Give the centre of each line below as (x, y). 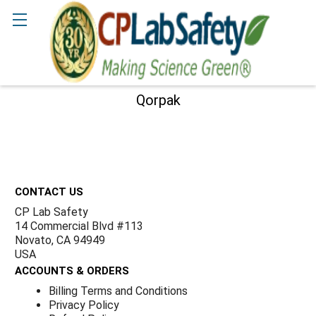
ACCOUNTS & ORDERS (72, 271)
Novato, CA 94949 (60, 240)
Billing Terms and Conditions (118, 291)
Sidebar (41, 130)
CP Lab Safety (51, 212)
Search (28, 53)
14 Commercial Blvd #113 (79, 226)
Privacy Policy (84, 305)
